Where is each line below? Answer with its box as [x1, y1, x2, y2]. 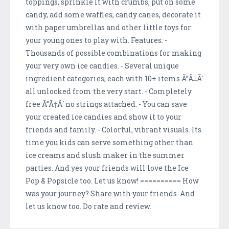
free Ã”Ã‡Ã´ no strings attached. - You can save [26, 99, 187, 109]
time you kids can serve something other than [26, 137, 193, 147]
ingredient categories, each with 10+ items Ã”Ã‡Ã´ [26, 73, 203, 83]
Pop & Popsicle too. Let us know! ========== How [26, 175, 199, 186]
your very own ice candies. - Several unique [26, 60, 179, 71]
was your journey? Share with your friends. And [26, 188, 195, 198]
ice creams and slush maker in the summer [26, 150, 185, 160]
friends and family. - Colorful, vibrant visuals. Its [26, 124, 201, 134]
